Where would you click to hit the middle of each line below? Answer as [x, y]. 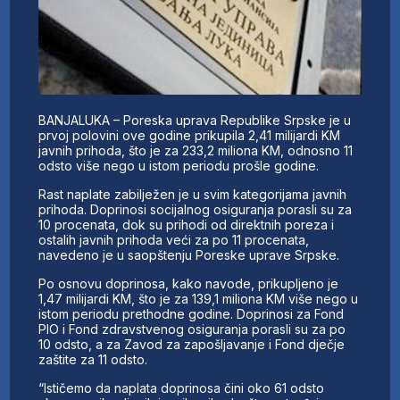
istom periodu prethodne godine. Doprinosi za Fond [192, 313]
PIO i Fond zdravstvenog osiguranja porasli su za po [192, 329]
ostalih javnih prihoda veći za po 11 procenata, [174, 239]
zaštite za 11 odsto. [93, 359]
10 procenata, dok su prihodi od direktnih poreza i [187, 224]
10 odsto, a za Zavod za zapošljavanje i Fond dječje [192, 344]
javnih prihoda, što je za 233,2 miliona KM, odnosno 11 [196, 150]
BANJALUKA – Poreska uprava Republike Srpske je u [195, 120]
